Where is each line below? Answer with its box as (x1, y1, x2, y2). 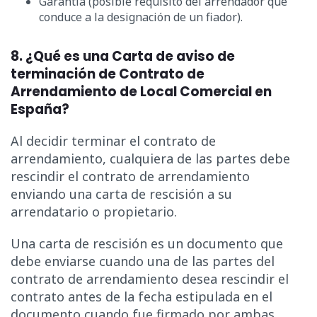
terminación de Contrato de (11, 64, 204, 84)
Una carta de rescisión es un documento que (11, 234, 283, 252)
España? (11, 100, 72, 120)
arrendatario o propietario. (11, 202, 177, 220)
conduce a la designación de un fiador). (39, 9, 243, 25)
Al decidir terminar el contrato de (11, 132, 216, 149)
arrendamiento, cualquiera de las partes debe (11, 149, 290, 167)
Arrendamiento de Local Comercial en (11, 82, 272, 102)
